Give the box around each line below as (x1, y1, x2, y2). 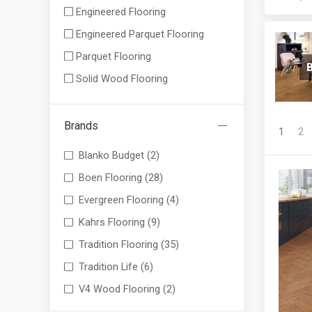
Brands (64, 119, 98, 132)
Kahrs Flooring (78, 216, 145, 229)
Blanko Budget (78, 149, 144, 162)
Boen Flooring (78, 171, 142, 185)
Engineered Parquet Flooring (75, 28, 204, 40)
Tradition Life (78, 260, 138, 274)
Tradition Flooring (78, 238, 158, 251)
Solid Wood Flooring (75, 72, 168, 85)
